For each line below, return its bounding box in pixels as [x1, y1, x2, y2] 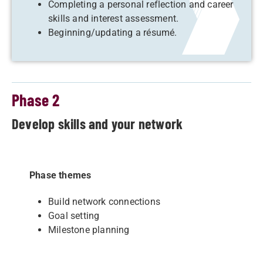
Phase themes [29, 170, 92, 181]
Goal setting [48, 210, 100, 221]
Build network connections [48, 196, 160, 207]
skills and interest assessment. [48, 13, 179, 24]
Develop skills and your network [12, 115, 183, 132]
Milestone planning [48, 224, 130, 235]
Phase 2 [12, 90, 60, 110]
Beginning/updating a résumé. [48, 27, 177, 38]
